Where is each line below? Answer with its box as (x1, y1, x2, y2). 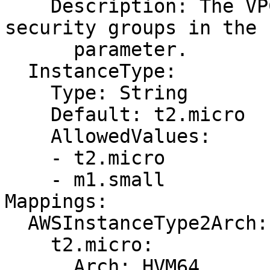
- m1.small (5, 169, 51, 190)
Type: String (5, 82, 51, 104)
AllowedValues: (5, 125, 51, 147)
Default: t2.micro (5, 104, 51, 125)
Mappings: (5, 190, 108, 212)
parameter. (5, 39, 74, 60)
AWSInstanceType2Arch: (5, 212, 28, 234)
